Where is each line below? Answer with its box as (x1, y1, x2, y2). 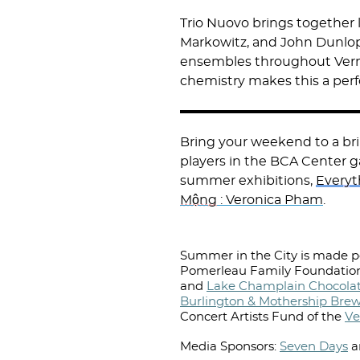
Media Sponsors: (180, 341, 280, 353)
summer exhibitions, (180, 174, 316, 187)
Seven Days (280, 341, 348, 353)
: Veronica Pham (217, 194, 323, 207)
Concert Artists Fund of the (180, 311, 345, 323)
